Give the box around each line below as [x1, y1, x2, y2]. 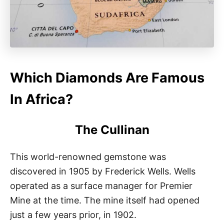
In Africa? [10, 90, 73, 107]
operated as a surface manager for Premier [10, 180, 192, 191]
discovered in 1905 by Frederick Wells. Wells [10, 165, 195, 176]
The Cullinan [74, 122, 149, 137]
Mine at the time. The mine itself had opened [10, 194, 199, 205]
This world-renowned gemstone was [10, 151, 166, 162]
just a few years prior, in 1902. [10, 209, 139, 220]
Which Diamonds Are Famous [10, 69, 204, 86]
